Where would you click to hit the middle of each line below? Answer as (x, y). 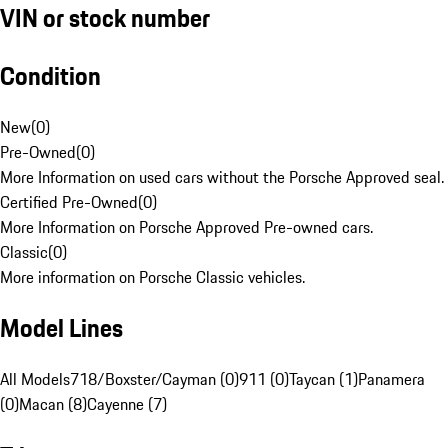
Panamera (391, 379)
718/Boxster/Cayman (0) (154, 379)
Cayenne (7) (127, 404)
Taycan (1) (323, 379)
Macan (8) (53, 404)
